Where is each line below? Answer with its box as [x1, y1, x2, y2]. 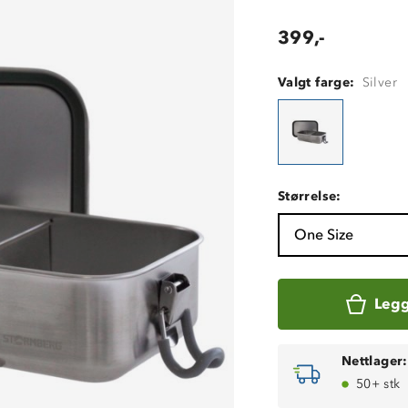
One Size [293, 226, 353, 244]
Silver [362, 75, 397, 91]
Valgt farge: [277, 75, 355, 91]
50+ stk [355, 376, 401, 393]
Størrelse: [277, 189, 342, 205]
